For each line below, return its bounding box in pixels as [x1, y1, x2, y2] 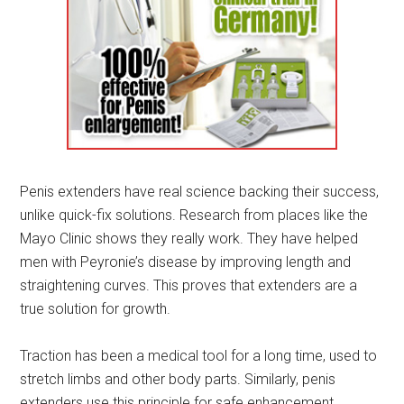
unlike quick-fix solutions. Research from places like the [20, 206, 369, 224]
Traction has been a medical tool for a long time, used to [20, 346, 378, 364]
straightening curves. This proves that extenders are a [20, 276, 358, 294]
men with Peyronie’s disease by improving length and [20, 252, 352, 271]
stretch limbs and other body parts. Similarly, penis [20, 370, 336, 388]
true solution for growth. [20, 299, 171, 317]
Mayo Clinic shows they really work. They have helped [20, 229, 359, 247]
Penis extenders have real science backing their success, [20, 182, 380, 200]
